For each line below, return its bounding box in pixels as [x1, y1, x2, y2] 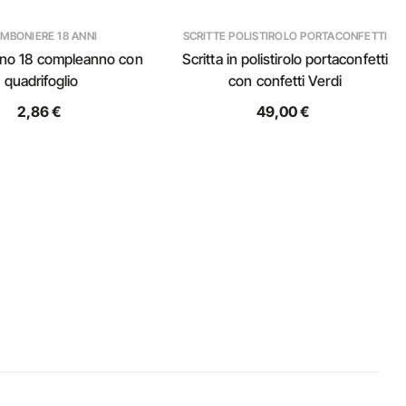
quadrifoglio [4, 72, 79, 90]
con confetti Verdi [228, 72, 342, 90]
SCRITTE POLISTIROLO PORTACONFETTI [182, 29, 388, 43]
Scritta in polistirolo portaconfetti [182, 50, 388, 68]
